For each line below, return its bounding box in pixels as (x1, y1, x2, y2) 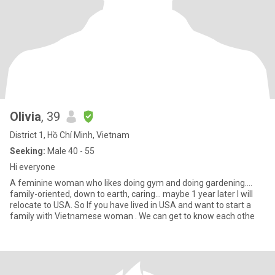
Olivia (10, 109, 41, 124)
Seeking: (10, 146, 45, 156)
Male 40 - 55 (45, 146, 95, 156)
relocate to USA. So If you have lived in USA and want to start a (10, 200, 251, 210)
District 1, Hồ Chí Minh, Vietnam (10, 130, 130, 140)
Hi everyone (10, 162, 55, 172)
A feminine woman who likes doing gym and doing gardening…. (10, 178, 252, 188)
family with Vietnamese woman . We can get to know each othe (10, 211, 255, 221)
